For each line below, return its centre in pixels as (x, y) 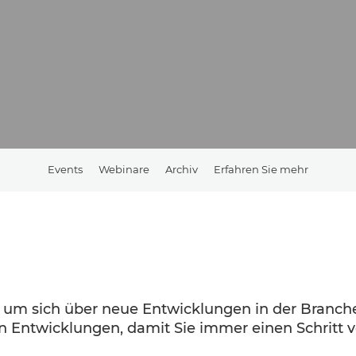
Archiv (182, 169)
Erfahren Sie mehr (261, 169)
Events (65, 169)
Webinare (124, 169)
